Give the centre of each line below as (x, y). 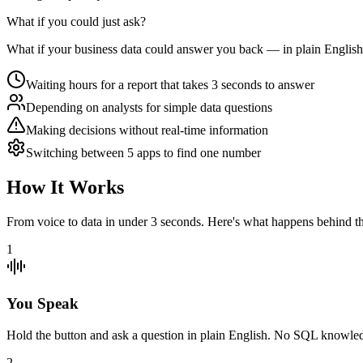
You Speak (43, 303)
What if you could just (65, 22)
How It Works (65, 188)
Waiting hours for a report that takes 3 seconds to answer (170, 85)
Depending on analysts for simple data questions (149, 108)
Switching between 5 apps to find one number (143, 153)
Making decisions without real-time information (147, 130)
